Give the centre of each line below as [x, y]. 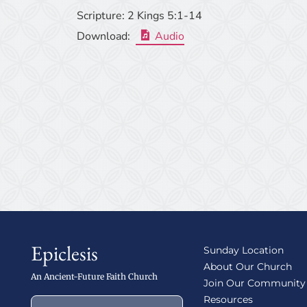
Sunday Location [243, 250]
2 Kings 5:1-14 [165, 16]
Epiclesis [64, 254]
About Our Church [247, 267]
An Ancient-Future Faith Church [94, 277]
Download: [103, 36]
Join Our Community [254, 283]
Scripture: [101, 16]
